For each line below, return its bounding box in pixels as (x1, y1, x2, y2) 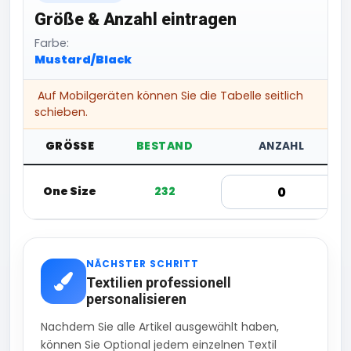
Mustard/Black (34, 52, 132, 68)
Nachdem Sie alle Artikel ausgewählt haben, (41, 319, 279, 335)
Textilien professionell (86, 274, 231, 291)
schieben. (34, 104, 88, 121)
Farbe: (34, 35, 69, 52)
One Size (43, 183, 96, 200)
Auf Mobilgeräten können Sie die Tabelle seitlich (34, 88, 303, 104)
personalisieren (86, 291, 186, 308)
